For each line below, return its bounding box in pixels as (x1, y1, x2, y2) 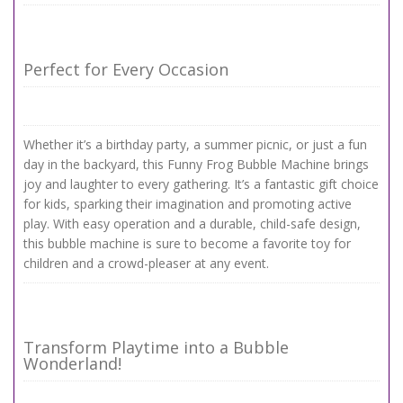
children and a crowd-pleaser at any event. (23, 255, 269, 272)
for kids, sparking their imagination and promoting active (23, 195, 352, 212)
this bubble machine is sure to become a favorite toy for (23, 235, 351, 252)
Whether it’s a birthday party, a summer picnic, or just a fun (23, 136, 367, 153)
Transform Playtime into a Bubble (23, 336, 289, 358)
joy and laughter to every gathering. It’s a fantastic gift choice (23, 175, 379, 193)
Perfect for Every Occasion (23, 58, 228, 80)
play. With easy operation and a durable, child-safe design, (23, 215, 361, 232)
